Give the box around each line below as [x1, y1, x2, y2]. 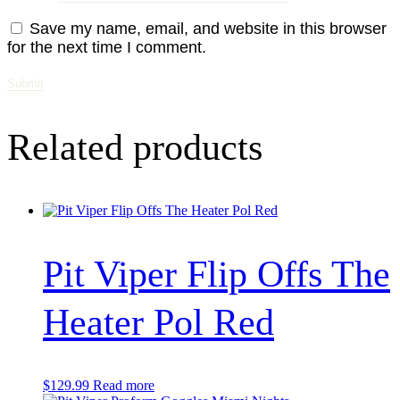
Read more [93, 377, 154, 393]
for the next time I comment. [7, 38, 206, 57]
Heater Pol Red [43, 301, 274, 343]
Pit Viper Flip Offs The [43, 253, 390, 295]
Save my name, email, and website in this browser [29, 20, 387, 38]
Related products [7, 127, 262, 169]
